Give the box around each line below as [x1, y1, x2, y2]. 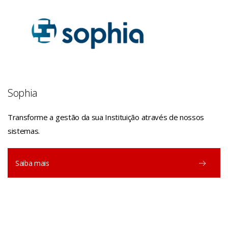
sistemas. [8, 126, 40, 136]
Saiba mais [15, 158, 49, 168]
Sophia [8, 86, 37, 100]
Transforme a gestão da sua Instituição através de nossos [8, 112, 205, 123]
